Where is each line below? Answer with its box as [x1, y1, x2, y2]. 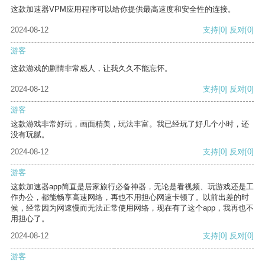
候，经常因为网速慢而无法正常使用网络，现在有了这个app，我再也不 [11, 203, 254, 213]
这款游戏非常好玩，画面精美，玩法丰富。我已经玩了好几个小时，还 [11, 119, 249, 129]
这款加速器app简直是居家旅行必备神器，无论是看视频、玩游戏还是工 [11, 182, 254, 192]
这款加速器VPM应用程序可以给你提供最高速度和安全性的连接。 [11, 5, 235, 14]
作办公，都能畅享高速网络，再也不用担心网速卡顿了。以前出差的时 [11, 193, 249, 202]
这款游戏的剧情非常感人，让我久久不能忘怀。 [11, 64, 172, 73]
